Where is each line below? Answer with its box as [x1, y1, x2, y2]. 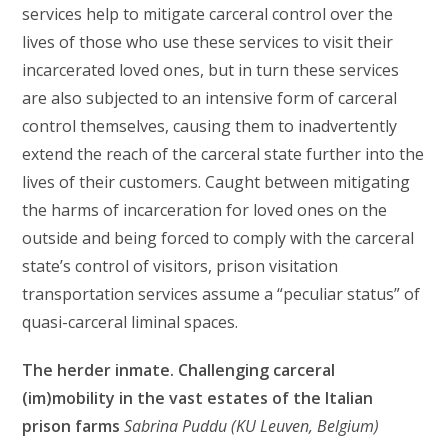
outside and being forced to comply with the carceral [22, 227, 415, 249]
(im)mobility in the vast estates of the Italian [22, 387, 374, 409]
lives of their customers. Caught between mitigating [22, 171, 411, 193]
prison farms [22, 415, 121, 437]
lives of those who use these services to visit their [22, 31, 394, 53]
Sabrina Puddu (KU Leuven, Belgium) [124, 415, 380, 437]
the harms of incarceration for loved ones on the [22, 199, 388, 221]
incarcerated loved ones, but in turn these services [22, 59, 400, 81]
